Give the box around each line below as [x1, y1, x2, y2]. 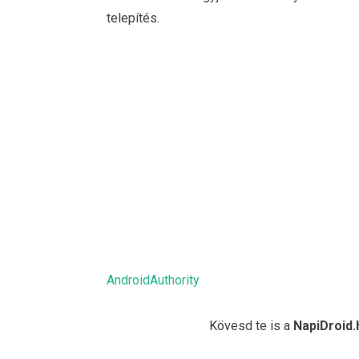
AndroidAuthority [107, 272, 200, 288]
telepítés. [107, 10, 159, 26]
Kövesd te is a [209, 318, 293, 334]
